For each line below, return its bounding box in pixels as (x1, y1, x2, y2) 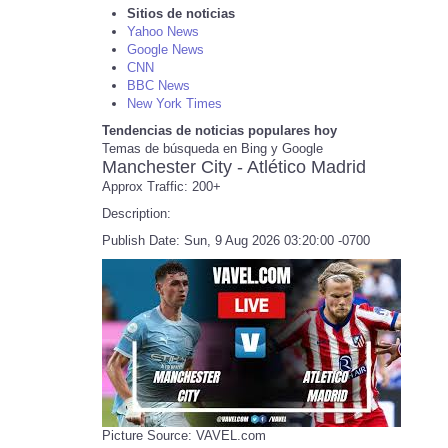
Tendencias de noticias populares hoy (102, 123, 337, 138)
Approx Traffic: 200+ (102, 179, 221, 194)
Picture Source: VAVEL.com (102, 428, 266, 443)
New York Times (127, 96, 222, 111)
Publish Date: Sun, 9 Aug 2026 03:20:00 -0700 (102, 233, 370, 248)
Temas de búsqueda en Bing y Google (102, 141, 323, 156)
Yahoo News (127, 24, 199, 39)
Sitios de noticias (127, 6, 235, 21)
